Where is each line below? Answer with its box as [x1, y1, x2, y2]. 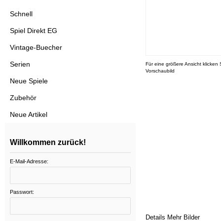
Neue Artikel [10, 110, 47, 118]
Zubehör [10, 94, 37, 102]
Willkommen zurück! [10, 138, 86, 147]
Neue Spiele [10, 77, 48, 85]
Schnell [10, 10, 33, 18]
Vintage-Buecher [10, 43, 62, 51]
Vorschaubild [146, 68, 175, 74]
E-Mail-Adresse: [10, 158, 48, 164]
